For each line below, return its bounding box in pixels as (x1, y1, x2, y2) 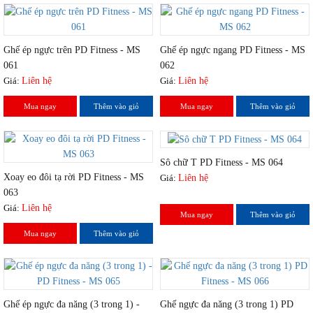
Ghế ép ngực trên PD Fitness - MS (3, 45, 140, 56)
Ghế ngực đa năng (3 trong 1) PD (160, 299, 293, 310)
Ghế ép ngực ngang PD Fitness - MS (160, 45, 305, 56)
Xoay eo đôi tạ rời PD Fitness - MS (3, 172, 144, 183)
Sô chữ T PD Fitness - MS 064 (160, 156, 283, 168)
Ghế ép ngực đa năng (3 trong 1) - (3, 299, 140, 310)
